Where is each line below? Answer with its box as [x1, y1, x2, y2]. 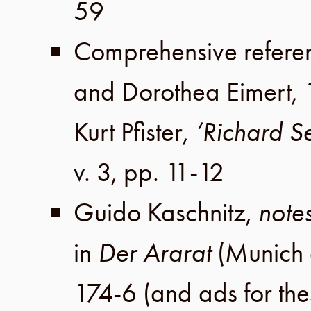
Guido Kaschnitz [74, 195, 246, 230]
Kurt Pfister [74, 115, 183, 149]
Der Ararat [98, 235, 217, 270]
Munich [225, 235, 303, 270]
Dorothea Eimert [121, 74, 292, 109]
